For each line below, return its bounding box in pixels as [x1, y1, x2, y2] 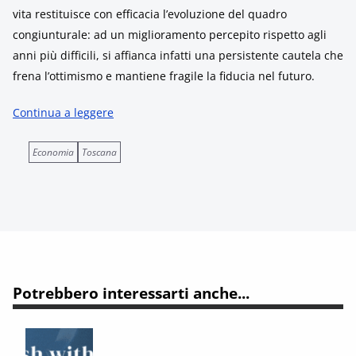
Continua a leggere [13, 104, 114, 120]
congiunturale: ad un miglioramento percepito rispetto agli [13, 26, 327, 42]
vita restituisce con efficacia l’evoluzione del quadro [13, 6, 287, 21]
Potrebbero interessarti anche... [13, 281, 250, 304]
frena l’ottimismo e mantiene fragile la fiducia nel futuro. [13, 68, 315, 83]
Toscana [82, 145, 117, 159]
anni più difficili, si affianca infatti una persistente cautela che [13, 47, 343, 63]
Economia [33, 145, 74, 159]
